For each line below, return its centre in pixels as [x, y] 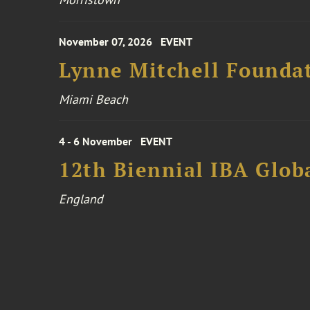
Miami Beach [94, 99]
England [81, 199]
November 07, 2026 [106, 42]
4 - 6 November [96, 141]
